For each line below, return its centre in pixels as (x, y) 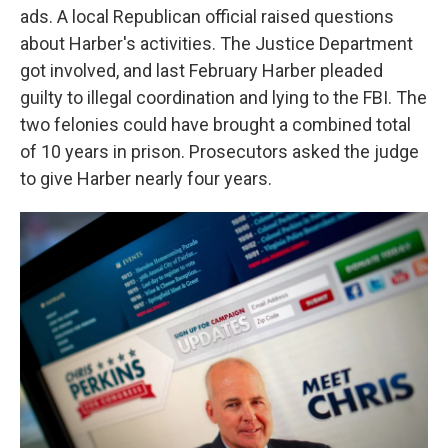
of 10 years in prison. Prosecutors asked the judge (219, 152)
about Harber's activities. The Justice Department (216, 44)
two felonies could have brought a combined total (215, 125)
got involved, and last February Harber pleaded (201, 71)
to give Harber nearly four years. (146, 179)
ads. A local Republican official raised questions (207, 17)
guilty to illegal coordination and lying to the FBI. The (223, 98)
